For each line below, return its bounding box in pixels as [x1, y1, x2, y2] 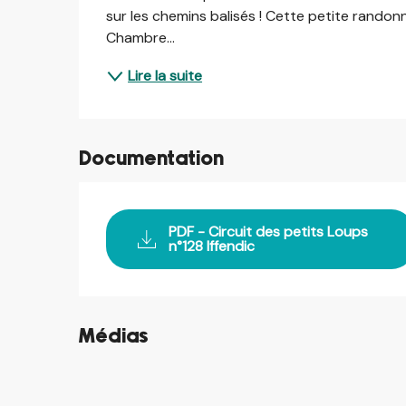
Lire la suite [128, 65, 203, 85]
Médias [79, 326, 150, 346]
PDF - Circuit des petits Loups [169, 221, 369, 241]
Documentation [79, 149, 225, 169]
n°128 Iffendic [169, 236, 256, 256]
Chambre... [106, 27, 176, 47]
